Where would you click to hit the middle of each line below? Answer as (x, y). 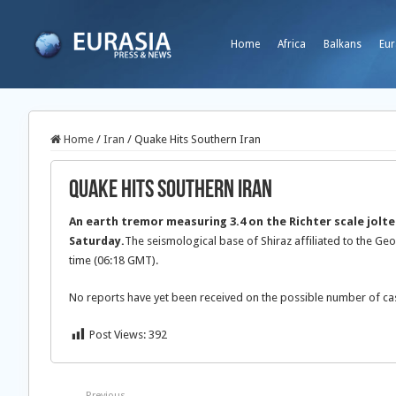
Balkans (343, 44)
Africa (292, 44)
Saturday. (97, 241)
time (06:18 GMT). (114, 260)
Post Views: (118, 335)
